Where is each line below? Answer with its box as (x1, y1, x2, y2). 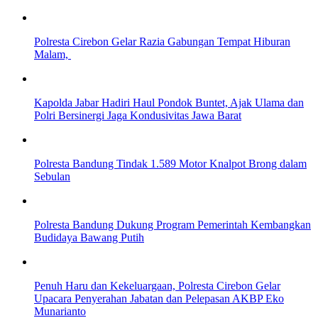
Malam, (34, 48, 71, 61)
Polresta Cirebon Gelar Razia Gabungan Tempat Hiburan (34, 35, 290, 48)
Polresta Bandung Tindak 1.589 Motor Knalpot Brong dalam (34, 158, 307, 170)
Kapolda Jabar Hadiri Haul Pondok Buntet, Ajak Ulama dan (34, 97, 304, 109)
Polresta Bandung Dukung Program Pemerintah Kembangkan (34, 219, 311, 231)
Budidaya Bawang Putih (34, 231, 144, 244)
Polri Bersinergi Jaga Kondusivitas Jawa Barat (34, 109, 241, 122)
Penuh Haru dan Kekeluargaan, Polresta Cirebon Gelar (34, 280, 280, 292)
